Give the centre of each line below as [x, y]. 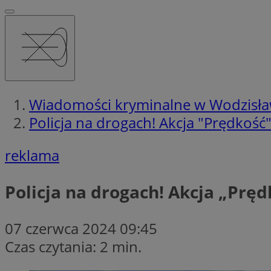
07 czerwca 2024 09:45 [81, 228]
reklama [32, 155]
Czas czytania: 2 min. [73, 246]
